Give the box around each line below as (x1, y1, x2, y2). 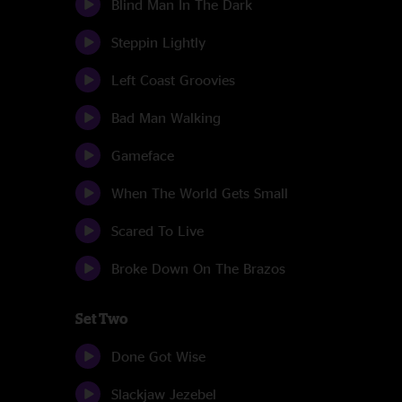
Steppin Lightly (111, 34, 205, 50)
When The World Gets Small (111, 185, 288, 201)
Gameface (111, 147, 174, 163)
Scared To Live (111, 223, 204, 239)
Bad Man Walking (111, 109, 221, 126)
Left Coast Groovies (111, 72, 235, 88)
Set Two (75, 310, 127, 327)
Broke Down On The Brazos (111, 260, 285, 276)
